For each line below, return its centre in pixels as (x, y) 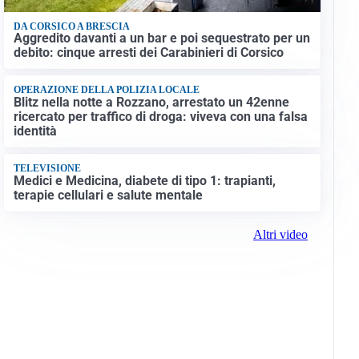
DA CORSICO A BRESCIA (71, 26)
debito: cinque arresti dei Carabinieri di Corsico (148, 53)
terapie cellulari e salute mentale (108, 195)
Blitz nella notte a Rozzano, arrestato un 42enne (151, 102)
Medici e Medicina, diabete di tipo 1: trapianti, (144, 180)
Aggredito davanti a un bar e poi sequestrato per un (161, 38)
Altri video (280, 234)
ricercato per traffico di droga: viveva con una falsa (160, 116)
